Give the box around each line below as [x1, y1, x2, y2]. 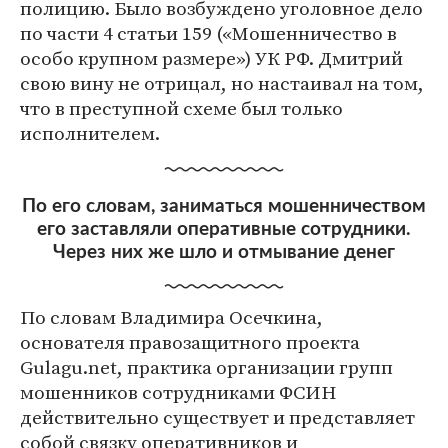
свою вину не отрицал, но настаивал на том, [20, 69, 424, 96]
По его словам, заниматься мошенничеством [22, 196, 426, 216]
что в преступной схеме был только [20, 94, 343, 121]
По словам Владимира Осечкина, [20, 303, 323, 330]
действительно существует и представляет [20, 403, 415, 430]
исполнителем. [20, 119, 160, 146]
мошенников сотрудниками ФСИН [20, 378, 336, 405]
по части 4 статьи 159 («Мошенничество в [20, 19, 397, 46]
